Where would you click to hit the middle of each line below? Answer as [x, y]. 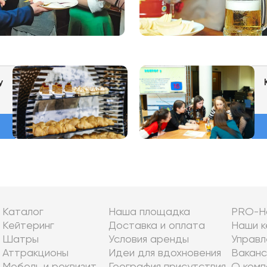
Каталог [23, 212]
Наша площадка [149, 212]
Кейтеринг [28, 226]
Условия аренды [148, 240]
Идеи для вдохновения [164, 253]
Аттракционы [35, 253]
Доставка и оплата [156, 226]
